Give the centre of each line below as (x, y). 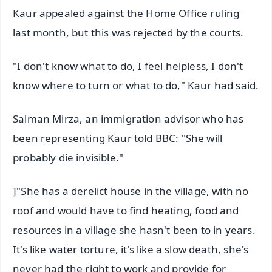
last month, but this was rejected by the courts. (128, 33)
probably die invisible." (68, 157)
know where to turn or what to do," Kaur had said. (136, 86)
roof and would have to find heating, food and (126, 210)
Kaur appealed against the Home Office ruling (126, 13)
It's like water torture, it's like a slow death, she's (131, 249)
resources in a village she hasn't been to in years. (134, 229)
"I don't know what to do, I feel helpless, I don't (128, 66)
